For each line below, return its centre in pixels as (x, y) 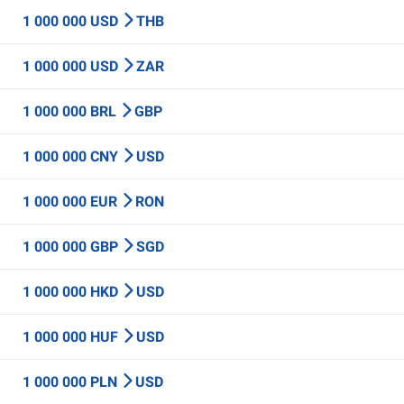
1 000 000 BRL (71, 111)
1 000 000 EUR (72, 202)
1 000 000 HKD (72, 292)
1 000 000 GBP (72, 247)
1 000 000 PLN (72, 382)
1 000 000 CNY (72, 156)
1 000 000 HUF (72, 337)
